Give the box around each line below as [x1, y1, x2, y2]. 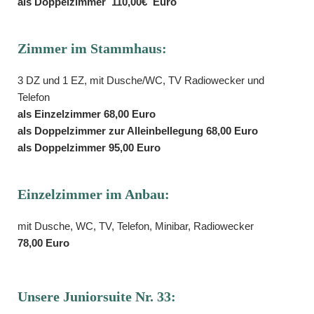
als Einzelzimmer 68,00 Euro [18, 107, 158, 120]
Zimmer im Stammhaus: [18, 40, 167, 56]
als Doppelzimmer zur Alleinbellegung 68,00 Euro [18, 124, 258, 137]
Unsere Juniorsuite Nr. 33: [18, 288, 176, 304]
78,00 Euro [18, 236, 69, 249]
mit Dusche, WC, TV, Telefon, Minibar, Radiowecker [18, 219, 257, 232]
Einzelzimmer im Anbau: [18, 186, 170, 202]
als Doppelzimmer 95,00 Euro [18, 141, 161, 153]
